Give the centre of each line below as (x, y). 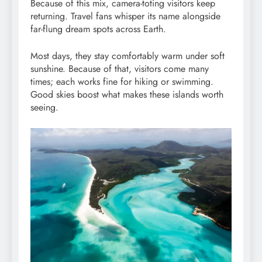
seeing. (44, 108)
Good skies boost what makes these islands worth (127, 95)
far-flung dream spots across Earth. (98, 29)
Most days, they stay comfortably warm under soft (127, 56)
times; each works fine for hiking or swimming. (122, 82)
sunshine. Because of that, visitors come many (120, 69)
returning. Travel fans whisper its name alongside (125, 16)
